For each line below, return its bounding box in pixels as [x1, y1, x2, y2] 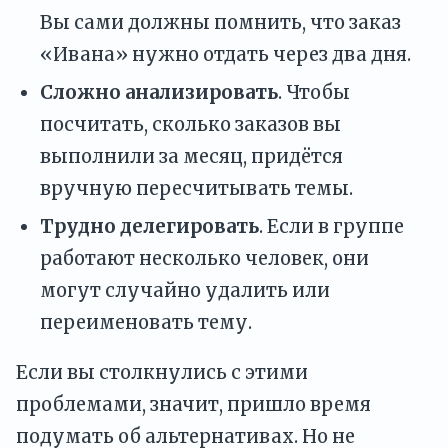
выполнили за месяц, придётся [40, 145, 343, 169]
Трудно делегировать [40, 215, 259, 239]
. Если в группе [259, 215, 404, 239]
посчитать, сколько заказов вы [40, 113, 341, 137]
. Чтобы [278, 81, 350, 105]
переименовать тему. [40, 311, 252, 335]
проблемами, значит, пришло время [16, 393, 371, 417]
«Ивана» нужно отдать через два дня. [40, 43, 411, 67]
